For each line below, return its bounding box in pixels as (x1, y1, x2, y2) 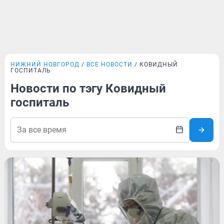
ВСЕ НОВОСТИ (86, 61, 132, 68)
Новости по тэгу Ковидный (10, 81, 166, 95)
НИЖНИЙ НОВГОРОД (10, 61, 79, 68)
